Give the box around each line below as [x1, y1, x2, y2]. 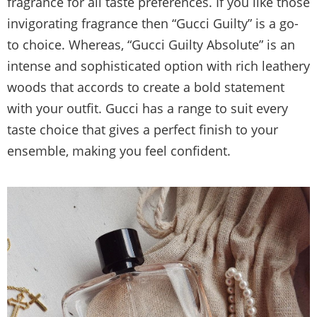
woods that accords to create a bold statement [7, 79, 284, 96]
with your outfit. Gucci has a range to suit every [7, 100, 288, 117]
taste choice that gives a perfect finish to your [7, 121, 278, 139]
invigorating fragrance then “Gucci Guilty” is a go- [7, 15, 299, 33]
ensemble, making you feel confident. [7, 142, 231, 160]
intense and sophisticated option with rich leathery [7, 57, 310, 75]
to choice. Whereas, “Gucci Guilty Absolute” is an [7, 36, 295, 54]
